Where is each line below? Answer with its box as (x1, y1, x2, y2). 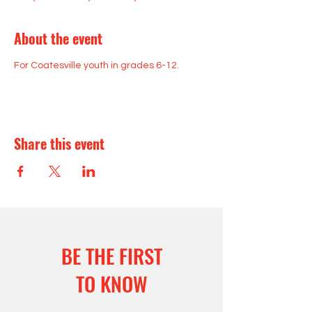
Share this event (14, 133, 104, 154)
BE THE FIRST (61, 240, 162, 270)
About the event (14, 28, 102, 49)
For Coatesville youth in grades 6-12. (14, 61, 179, 70)
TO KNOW (75, 268, 148, 298)
